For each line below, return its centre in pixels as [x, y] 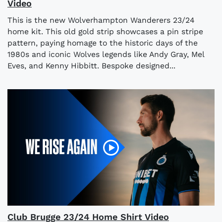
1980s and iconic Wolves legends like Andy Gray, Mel [106, 55]
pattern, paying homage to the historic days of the [103, 43]
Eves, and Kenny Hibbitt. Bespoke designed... [91, 66]
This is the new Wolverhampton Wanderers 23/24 [101, 20]
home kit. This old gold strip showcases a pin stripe [105, 32]
